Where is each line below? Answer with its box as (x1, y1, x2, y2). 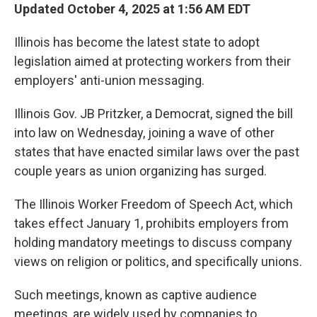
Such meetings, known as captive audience (14, 287, 257, 302)
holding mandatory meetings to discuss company (14, 235, 292, 250)
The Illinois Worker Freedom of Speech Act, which (14, 197, 293, 212)
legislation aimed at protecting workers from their (14, 54, 291, 69)
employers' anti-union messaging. (14, 73, 204, 88)
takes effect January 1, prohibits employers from (14, 216, 289, 231)
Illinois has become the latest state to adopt (14, 35, 260, 50)
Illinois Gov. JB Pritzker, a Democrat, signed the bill (14, 106, 293, 121)
